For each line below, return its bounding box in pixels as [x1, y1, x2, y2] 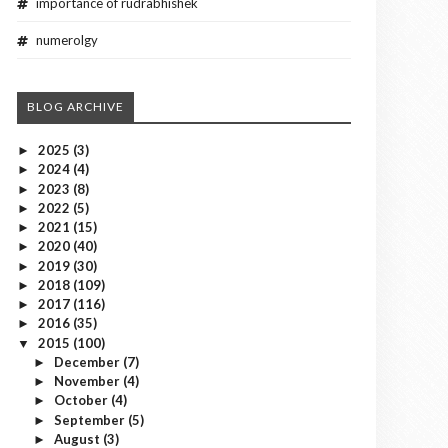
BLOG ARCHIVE [27, 99, 124, 115]
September [53, 411, 128, 428]
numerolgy [36, 32, 98, 49]
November [53, 373, 123, 390]
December [53, 353, 123, 370]
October [53, 392, 111, 409]
